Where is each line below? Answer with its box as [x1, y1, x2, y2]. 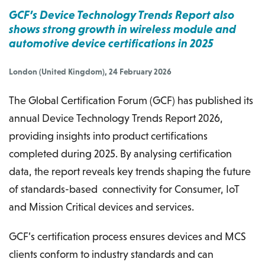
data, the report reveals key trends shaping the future [9, 164, 251, 177]
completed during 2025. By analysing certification [9, 147, 232, 160]
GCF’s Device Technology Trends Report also [9, 8, 234, 21]
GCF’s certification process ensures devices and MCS [9, 230, 246, 243]
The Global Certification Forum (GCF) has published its [9, 93, 253, 106]
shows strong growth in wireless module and [9, 22, 236, 35]
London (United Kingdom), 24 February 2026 [9, 66, 172, 76]
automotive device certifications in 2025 [9, 36, 214, 50]
